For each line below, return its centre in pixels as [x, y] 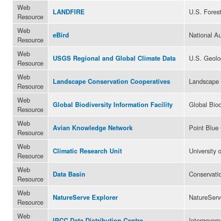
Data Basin [69, 174]
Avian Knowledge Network [93, 128]
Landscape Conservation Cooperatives [111, 81]
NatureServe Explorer [85, 197]
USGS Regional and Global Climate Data [114, 58]
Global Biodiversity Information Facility [113, 104]
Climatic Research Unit [87, 151]
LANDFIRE [69, 12]
